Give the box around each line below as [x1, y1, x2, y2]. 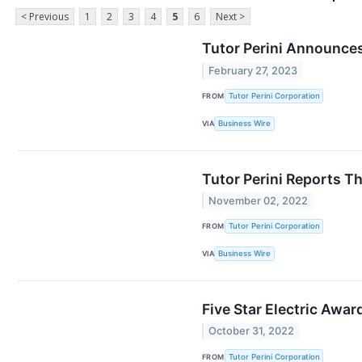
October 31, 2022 [208, 325, 295, 338]
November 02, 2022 [208, 194, 309, 207]
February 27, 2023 [208, 64, 298, 77]
